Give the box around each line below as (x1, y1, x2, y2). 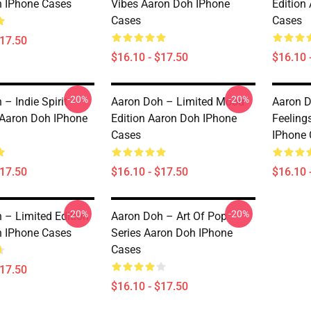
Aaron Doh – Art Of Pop (111, 210, 227, 223)
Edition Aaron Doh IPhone (111, 112, 237, 125)
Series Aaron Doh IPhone (111, 226, 233, 239)
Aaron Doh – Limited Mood (111, 95, 244, 108)
